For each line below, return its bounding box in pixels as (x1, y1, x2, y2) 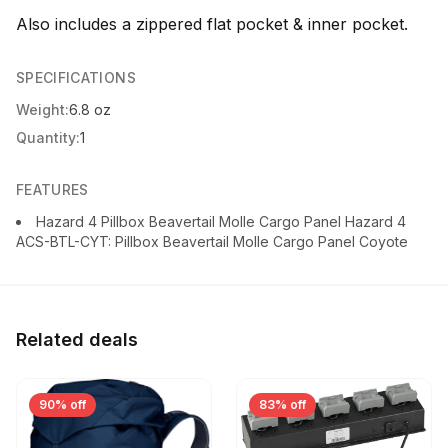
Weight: (16, 101, 69, 118)
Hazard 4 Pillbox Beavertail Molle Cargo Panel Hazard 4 (36, 213, 406, 230)
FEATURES (16, 181, 89, 198)
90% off (39, 397, 86, 412)
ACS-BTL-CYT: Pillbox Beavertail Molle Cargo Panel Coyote (16, 233, 408, 250)
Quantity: (16, 129, 80, 146)
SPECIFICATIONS (16, 69, 136, 86)
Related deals (16, 329, 138, 350)
